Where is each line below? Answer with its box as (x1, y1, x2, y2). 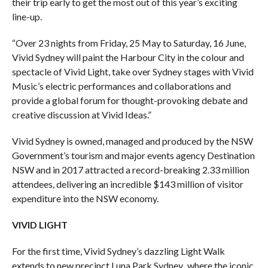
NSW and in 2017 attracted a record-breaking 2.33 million (11, 163, 249, 175)
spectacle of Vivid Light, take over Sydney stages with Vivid (11, 65, 254, 77)
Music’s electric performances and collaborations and (11, 80, 231, 92)
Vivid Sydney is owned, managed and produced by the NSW (11, 135, 253, 147)
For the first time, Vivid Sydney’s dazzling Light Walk (11, 245, 225, 257)
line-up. (11, 10, 42, 22)
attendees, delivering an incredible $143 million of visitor (11, 178, 243, 190)
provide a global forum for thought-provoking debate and (11, 94, 248, 106)
